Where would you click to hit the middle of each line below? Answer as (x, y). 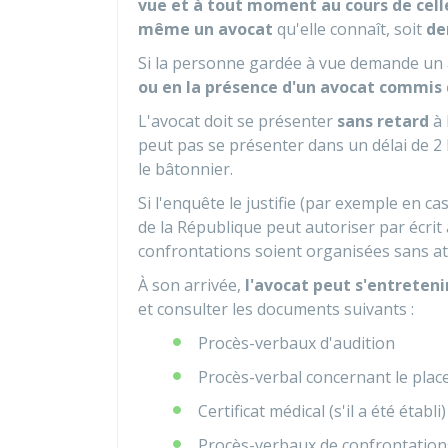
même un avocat (205, 29)
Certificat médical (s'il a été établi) (322, 411)
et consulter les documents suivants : (276, 309)
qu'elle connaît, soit (349, 29)
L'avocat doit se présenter (237, 121)
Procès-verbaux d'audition (296, 343)
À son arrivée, (191, 285)
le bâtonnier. (185, 169)
